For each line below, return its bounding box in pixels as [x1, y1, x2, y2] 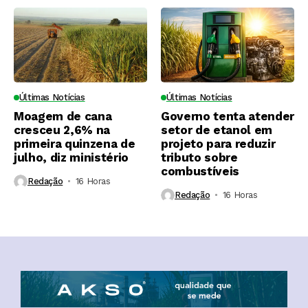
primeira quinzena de [14, 136, 135, 151]
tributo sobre [161, 150, 238, 164]
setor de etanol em [161, 122, 272, 137]
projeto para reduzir [161, 136, 276, 151]
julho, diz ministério [14, 150, 129, 164]
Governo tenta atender [161, 109, 294, 123]
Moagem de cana [14, 109, 112, 123]
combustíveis [161, 164, 239, 178]
